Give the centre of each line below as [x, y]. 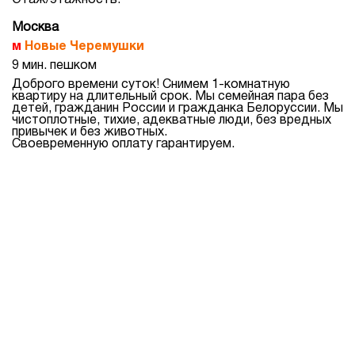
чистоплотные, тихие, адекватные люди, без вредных [172, 120]
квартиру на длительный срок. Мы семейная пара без [170, 97]
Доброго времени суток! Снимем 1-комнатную [151, 85]
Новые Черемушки [84, 47]
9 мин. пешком [54, 66]
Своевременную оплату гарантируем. [123, 144]
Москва [35, 28]
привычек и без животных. [90, 132]
